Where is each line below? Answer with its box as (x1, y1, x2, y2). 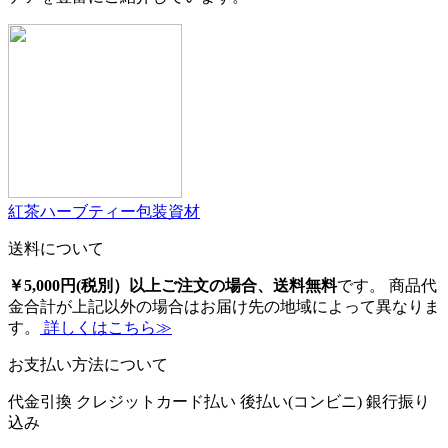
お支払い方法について (8, 356, 168, 374)
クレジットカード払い (76, 393, 236, 411)
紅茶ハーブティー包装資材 (8, 203, 200, 221)
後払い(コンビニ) (240, 393, 362, 411)
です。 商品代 (337, 277, 437, 295)
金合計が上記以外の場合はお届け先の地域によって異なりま (8, 298, 440, 316)
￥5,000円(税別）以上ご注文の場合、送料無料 (8, 277, 337, 295)
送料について (8, 240, 104, 258)
